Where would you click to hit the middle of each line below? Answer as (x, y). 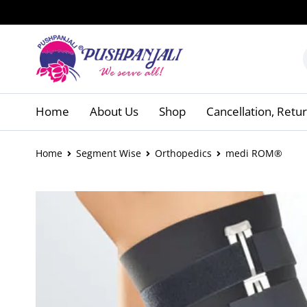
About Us (114, 111)
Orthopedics (183, 153)
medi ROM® (254, 153)
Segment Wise (109, 153)
